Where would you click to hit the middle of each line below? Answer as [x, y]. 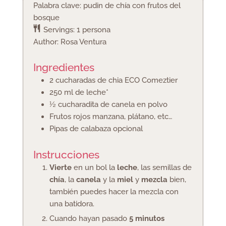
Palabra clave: [58, 6]
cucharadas [75, 80]
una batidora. [72, 204]
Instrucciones [66, 154]
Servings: [60, 30]
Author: [47, 42]
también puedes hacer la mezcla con [114, 191]
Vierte [61, 167]
